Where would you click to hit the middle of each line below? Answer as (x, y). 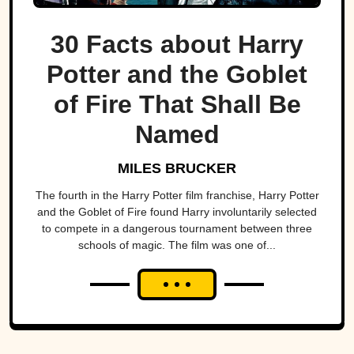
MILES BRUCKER (177, 168)
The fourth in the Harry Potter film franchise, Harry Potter (177, 195)
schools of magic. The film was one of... (177, 245)
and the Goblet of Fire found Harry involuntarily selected (177, 212)
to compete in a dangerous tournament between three (177, 228)
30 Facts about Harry (177, 44)
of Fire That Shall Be (177, 104)
